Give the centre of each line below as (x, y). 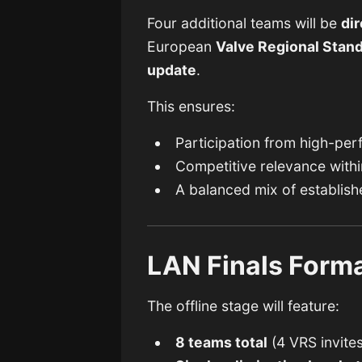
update (172, 70)
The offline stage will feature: (244, 306)
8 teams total (221, 343)
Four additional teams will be (244, 23)
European (182, 47)
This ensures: (192, 107)
